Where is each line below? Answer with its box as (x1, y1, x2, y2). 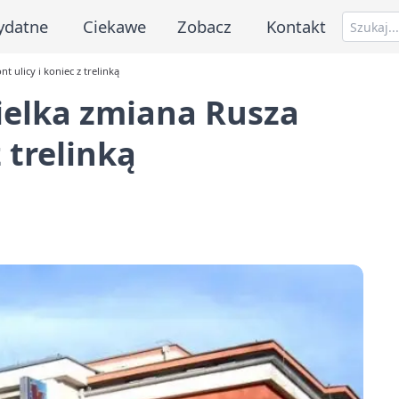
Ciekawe (82, 14, 146, 37)
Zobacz (177, 14, 232, 37)
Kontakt (266, 14, 327, 37)
